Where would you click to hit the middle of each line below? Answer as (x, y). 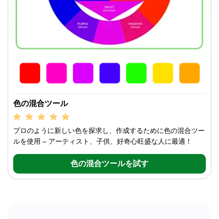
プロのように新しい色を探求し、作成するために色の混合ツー (109, 131)
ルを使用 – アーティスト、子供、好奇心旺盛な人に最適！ (103, 142)
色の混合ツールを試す (109, 164)
